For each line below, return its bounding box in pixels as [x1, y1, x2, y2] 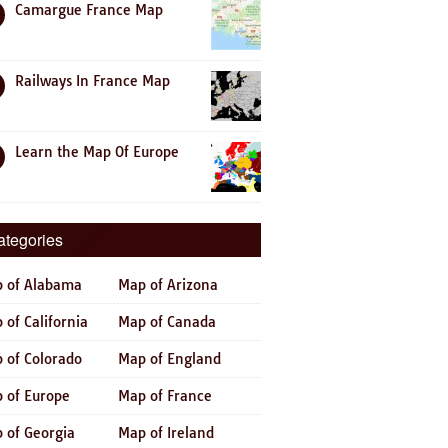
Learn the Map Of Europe [15, 143, 179, 161]
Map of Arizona [118, 276, 218, 294]
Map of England [118, 350, 221, 368]
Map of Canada [118, 313, 216, 331]
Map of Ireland [118, 424, 214, 442]
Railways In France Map [15, 72, 170, 90]
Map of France [118, 387, 212, 405]
